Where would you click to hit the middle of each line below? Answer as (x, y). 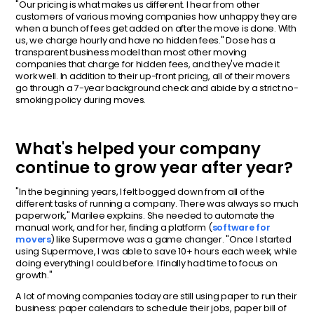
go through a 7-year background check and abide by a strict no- (157, 88)
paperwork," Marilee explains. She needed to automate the (145, 215)
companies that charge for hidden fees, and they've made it (148, 64)
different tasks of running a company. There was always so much (157, 203)
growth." (34, 275)
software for (241, 227)
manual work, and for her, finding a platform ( (114, 227)
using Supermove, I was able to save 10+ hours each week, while (156, 251)
